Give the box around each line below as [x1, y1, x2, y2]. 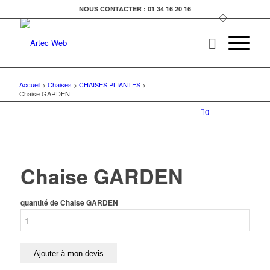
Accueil [19, 80, 40, 89]
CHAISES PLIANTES [78, 80, 140, 89]
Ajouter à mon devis [33, 249, 104, 258]
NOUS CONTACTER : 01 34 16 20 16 [78, 4, 191, 13]
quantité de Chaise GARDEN [20, 198, 118, 208]
